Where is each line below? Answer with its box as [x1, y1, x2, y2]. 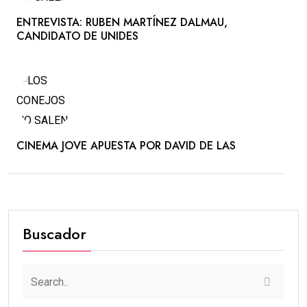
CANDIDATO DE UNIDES [16, 28, 138, 45]
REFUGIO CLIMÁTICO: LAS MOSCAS [8, 242, 245, 262]
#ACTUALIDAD [20, 213, 90, 225]
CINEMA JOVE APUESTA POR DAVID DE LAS [16, 138, 236, 154]
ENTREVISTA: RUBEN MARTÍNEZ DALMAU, [16, 14, 228, 31]
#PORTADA [115, 213, 170, 225]
